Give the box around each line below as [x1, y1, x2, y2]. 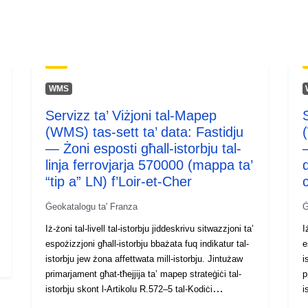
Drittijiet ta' [238, 253, 294, 265]
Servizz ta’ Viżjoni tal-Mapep [45, 107, 217, 123]
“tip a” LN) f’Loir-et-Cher [45, 173, 192, 189]
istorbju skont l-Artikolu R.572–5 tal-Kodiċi [45, 283, 213, 294]
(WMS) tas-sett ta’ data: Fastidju [45, 124, 244, 140]
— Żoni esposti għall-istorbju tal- [45, 140, 242, 156]
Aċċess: [238, 269, 281, 282]
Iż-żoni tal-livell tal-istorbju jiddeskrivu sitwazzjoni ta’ [45, 223, 254, 234]
